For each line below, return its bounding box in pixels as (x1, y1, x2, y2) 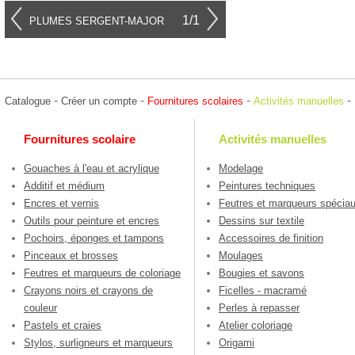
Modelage (219, 162, 263, 175)
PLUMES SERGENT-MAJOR (29, 15, 164, 27)
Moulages (219, 250, 263, 262)
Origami (219, 337, 254, 349)
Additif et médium (24, 180, 105, 193)
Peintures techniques (219, 180, 315, 193)
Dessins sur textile (219, 215, 304, 227)
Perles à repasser (219, 302, 300, 315)
